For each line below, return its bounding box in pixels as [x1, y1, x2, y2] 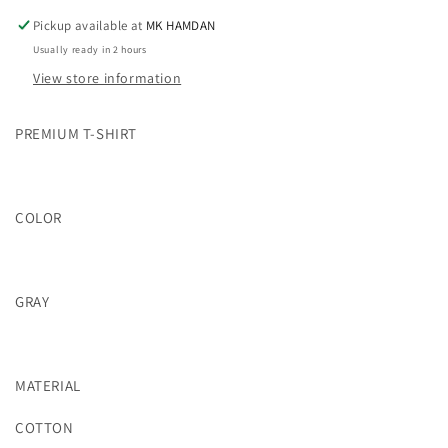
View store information [33, 68, 182, 87]
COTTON [15, 417, 74, 437]
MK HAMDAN [146, 16, 216, 34]
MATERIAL [15, 375, 81, 395]
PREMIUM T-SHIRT [15, 123, 141, 143]
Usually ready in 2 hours [33, 42, 147, 56]
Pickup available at [33, 16, 147, 34]
